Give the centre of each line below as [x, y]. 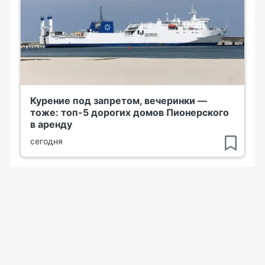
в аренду [51, 124]
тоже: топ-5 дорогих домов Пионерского [130, 112]
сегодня [46, 141]
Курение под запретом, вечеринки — [119, 101]
